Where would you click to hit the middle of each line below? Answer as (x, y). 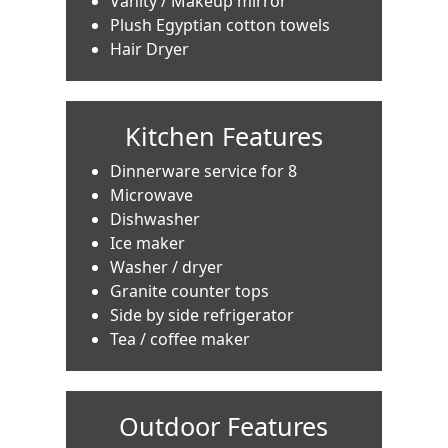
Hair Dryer (150, 48)
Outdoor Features (224, 425)
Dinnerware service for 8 (204, 170)
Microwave (152, 194)
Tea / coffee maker (180, 338)
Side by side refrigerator (202, 314)
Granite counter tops (190, 290)
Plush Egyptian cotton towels (220, 24)
